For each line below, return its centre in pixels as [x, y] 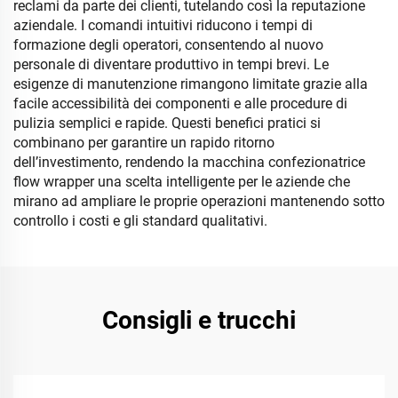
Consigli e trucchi [199, 320]
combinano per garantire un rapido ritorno [144, 143]
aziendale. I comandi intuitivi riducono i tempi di [163, 25]
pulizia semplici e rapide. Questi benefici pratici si [167, 123]
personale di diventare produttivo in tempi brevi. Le [171, 64]
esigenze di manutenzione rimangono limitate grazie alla [191, 84]
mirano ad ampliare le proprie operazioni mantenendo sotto [199, 201]
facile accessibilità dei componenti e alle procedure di [180, 103]
